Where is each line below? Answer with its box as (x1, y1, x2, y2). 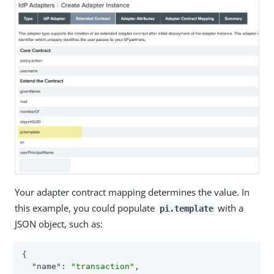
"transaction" (71, 261, 135, 271)
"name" (32, 261, 61, 271)
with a (215, 201, 244, 214)
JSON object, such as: (15, 217, 103, 230)
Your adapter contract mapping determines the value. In (15, 185, 250, 198)
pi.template (159, 203, 213, 213)
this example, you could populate (15, 201, 157, 214)
